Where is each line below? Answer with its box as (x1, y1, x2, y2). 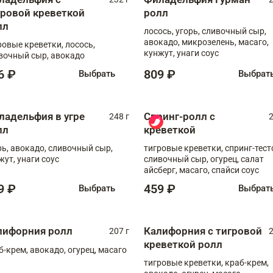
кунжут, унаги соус (144, 48, 219, 58)
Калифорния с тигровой (144, 224, 262, 237)
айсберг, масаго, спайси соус (144, 165, 259, 175)
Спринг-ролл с (144, 110, 215, 122)
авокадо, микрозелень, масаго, (144, 37, 269, 47)
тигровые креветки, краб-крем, (144, 257, 269, 268)
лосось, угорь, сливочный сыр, (144, 26, 266, 36)
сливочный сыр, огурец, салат (144, 154, 264, 164)
